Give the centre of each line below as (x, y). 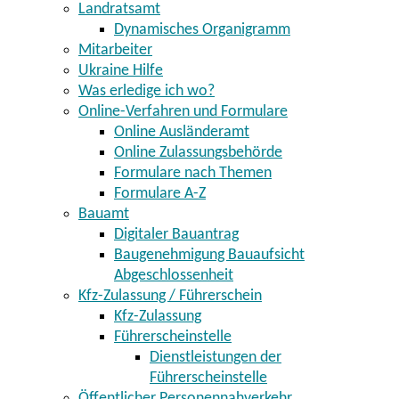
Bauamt (104, 215)
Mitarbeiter (115, 51)
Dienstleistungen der (216, 358)
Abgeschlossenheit (174, 276)
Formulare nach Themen (193, 174)
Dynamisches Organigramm (202, 30)
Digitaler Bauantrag (176, 235)
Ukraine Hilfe (121, 71)
